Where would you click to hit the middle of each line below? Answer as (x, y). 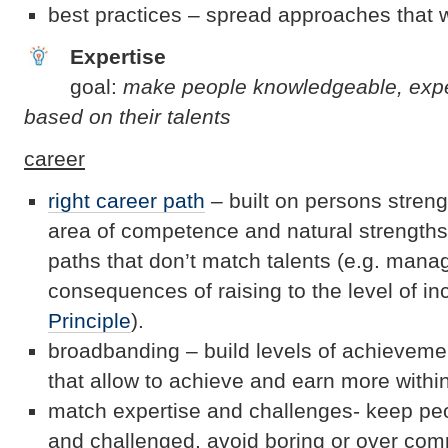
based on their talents (127, 116)
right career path (126, 200)
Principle (89, 320)
